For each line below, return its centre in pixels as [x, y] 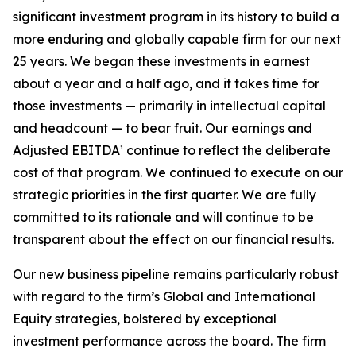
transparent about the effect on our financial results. [173, 239]
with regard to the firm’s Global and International [164, 296]
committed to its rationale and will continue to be [163, 217]
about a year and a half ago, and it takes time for [166, 83]
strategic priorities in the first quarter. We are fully [164, 195]
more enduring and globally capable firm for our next [177, 39]
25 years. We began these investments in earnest [161, 61]
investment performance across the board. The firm [169, 341]
